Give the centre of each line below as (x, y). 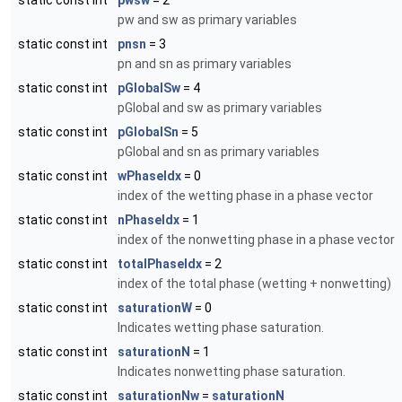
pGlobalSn (148, 132)
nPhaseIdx (149, 220)
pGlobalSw (149, 88)
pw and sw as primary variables (207, 20)
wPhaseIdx (149, 176)
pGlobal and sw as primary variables (220, 108)
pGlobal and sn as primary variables (218, 152)
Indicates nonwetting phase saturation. (232, 372)
